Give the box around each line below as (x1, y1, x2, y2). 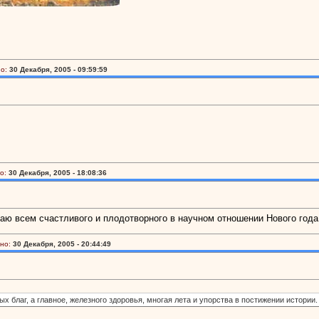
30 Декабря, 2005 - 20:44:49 (13, 240, 111, 248)
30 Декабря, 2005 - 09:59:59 (9, 66, 108, 73)
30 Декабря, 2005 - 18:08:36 (9, 169, 107, 177)
